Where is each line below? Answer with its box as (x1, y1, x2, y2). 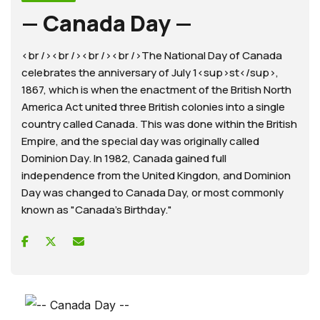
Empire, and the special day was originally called (21, 134, 259, 149)
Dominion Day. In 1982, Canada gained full (21, 151, 226, 166)
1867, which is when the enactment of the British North (21, 82, 291, 97)
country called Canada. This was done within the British (21, 116, 297, 131)
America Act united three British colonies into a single (21, 99, 285, 114)
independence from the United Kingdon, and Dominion (21, 168, 291, 183)
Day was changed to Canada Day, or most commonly (21, 185, 284, 200)
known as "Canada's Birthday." (21, 202, 172, 217)
